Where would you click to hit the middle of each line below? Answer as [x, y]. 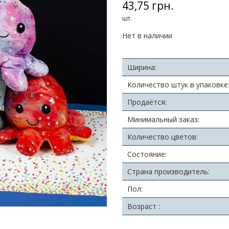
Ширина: [142, 67]
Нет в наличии [147, 36]
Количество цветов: [163, 137]
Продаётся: [147, 102]
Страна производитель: [168, 172]
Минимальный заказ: [163, 120]
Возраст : [144, 207]
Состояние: [147, 154]
